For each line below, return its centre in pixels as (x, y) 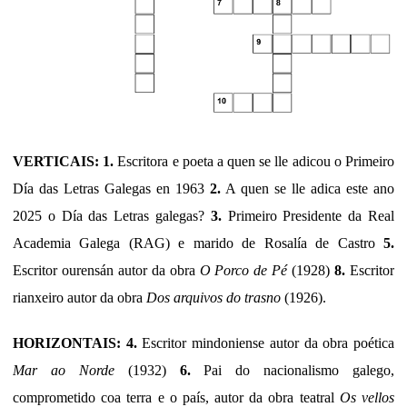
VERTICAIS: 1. (64, 161)
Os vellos (367, 397)
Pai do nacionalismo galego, (292, 370)
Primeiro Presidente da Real (311, 215)
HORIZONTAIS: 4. (75, 342)
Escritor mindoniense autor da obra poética (266, 342)
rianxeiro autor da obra (79, 297)
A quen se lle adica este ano (308, 188)
